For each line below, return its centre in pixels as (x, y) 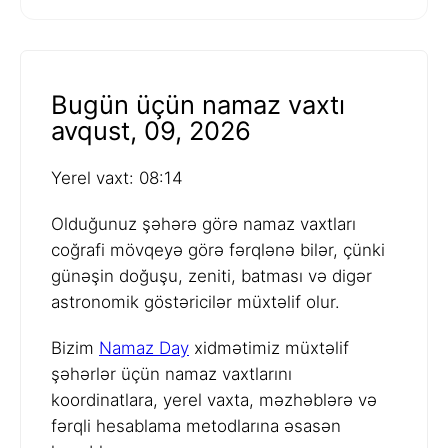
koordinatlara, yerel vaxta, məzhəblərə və (214, 400)
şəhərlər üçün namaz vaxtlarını (171, 374)
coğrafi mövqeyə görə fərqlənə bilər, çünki (218, 250)
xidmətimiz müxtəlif (269, 348)
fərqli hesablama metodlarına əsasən (196, 426)
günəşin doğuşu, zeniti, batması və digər (211, 276)
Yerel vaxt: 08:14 (117, 178)
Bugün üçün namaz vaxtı (198, 105)
